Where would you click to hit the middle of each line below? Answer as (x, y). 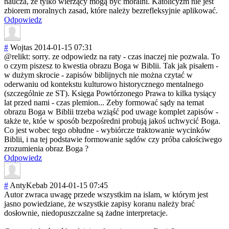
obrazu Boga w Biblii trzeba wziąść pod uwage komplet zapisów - (111, 112)
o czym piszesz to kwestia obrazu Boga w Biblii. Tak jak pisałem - (111, 66)
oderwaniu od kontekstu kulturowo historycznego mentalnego (104, 84)
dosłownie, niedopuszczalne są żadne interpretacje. (86, 213)
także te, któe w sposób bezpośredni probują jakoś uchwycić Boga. (112, 121)
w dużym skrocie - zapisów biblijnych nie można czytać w (98, 75)
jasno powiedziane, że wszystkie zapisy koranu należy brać (99, 204)
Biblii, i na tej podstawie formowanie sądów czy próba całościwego (113, 140)
